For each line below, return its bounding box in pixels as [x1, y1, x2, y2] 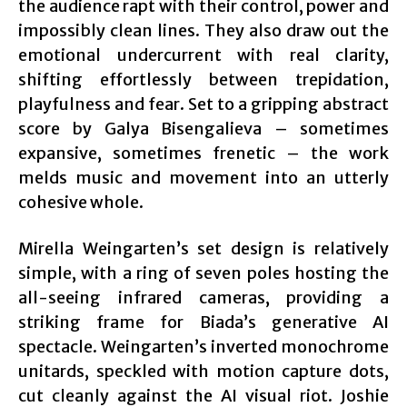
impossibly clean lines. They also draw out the [18, 20, 389, 42]
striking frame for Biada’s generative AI [18, 312, 389, 333]
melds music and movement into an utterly [18, 167, 389, 189]
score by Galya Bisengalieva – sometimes [18, 118, 389, 140]
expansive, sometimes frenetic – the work [18, 143, 389, 164]
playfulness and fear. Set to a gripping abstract [18, 94, 389, 115]
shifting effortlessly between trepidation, [18, 69, 389, 91]
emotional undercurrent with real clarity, [18, 45, 389, 66]
